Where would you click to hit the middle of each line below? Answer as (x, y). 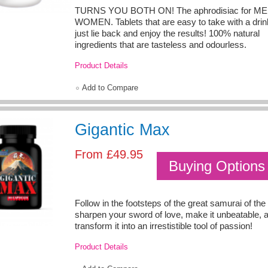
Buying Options (217, 166)
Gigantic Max (122, 130)
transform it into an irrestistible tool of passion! (164, 226)
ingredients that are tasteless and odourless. (161, 45)
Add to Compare (110, 87)
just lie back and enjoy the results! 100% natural (167, 34)
